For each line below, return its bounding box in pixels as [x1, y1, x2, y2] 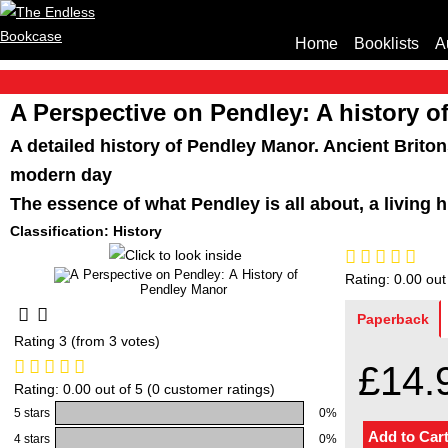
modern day [10, 165, 112, 185]
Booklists [354, 35, 419, 52]
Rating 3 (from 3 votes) [14, 333, 160, 349]
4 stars [14, 432, 50, 446]
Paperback [357, 311, 429, 327]
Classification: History [10, 223, 162, 239]
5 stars [14, 406, 50, 420]
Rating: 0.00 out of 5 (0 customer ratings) [14, 381, 275, 397]
